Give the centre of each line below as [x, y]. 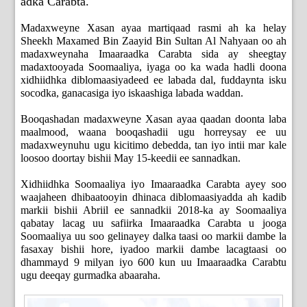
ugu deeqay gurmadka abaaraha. [91, 275]
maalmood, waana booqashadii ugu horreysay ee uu [153, 132]
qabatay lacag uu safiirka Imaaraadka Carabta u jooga [153, 223]
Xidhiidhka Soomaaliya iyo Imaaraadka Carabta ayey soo [153, 184]
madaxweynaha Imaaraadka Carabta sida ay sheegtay [153, 54]
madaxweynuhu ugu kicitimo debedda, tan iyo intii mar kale [153, 145]
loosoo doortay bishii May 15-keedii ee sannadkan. [131, 158]
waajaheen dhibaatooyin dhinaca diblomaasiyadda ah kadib [153, 197]
